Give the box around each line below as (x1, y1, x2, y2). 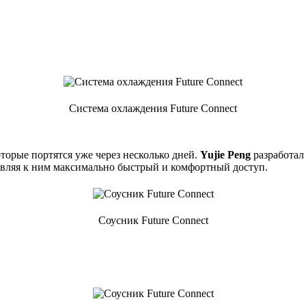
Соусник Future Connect (98, 214, 208, 226)
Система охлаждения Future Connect (69, 102, 237, 114)
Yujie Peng (200, 148, 251, 161)
